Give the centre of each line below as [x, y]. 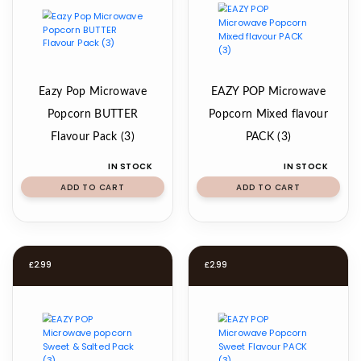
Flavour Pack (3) [93, 137]
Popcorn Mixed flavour [268, 114]
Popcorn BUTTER [93, 114]
